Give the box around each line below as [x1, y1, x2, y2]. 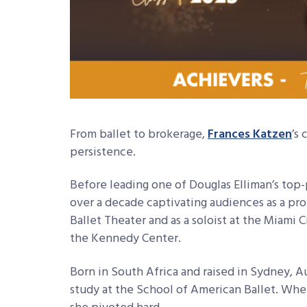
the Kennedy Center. [70, 229, 181, 249]
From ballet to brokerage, [70, 124, 208, 145]
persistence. [70, 142, 138, 162]
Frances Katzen [208, 124, 292, 145]
